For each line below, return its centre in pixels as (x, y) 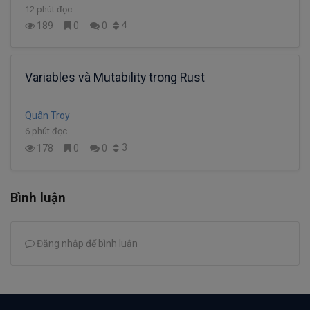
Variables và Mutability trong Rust (115, 78)
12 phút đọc (48, 9)
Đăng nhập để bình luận (86, 244)
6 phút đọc (46, 131)
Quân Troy (47, 116)
